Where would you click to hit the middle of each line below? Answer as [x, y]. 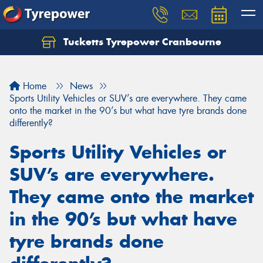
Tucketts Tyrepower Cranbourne [141, 42]
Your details [131, 89]
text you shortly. [56, 62]
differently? [31, 123]
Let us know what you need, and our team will [123, 49]
